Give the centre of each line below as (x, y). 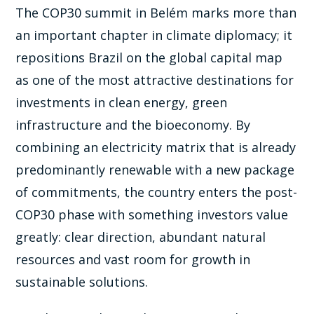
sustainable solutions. (82, 281)
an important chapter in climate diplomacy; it (154, 35)
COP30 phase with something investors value (152, 214)
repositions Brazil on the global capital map (149, 57)
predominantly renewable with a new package (155, 169)
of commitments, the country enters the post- (157, 192)
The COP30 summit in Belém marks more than (156, 12)
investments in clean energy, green (122, 102)
